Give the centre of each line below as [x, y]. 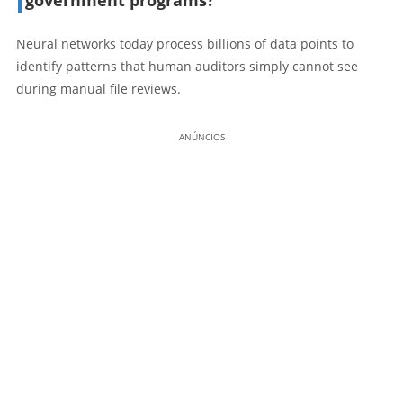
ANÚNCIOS [201, 136]
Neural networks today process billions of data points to [185, 43]
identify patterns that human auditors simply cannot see [187, 66]
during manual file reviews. [99, 88]
